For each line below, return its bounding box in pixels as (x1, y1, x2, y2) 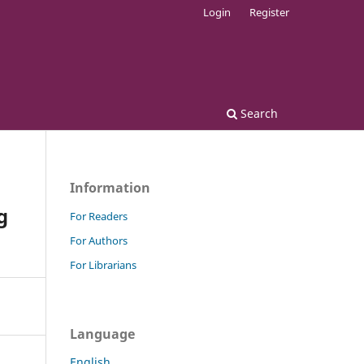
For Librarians (70, 257, 136, 272)
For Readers (70, 208, 128, 223)
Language (70, 324, 135, 343)
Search (237, 105, 278, 121)
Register (249, 4, 289, 19)
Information (70, 178, 150, 197)
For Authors (70, 232, 128, 248)
